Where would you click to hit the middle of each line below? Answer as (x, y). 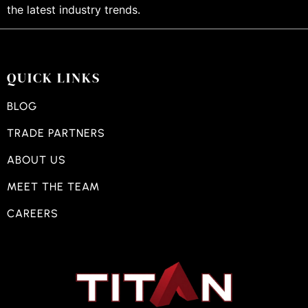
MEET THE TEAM (53, 186)
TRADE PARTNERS (56, 133)
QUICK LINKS (54, 77)
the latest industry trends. (74, 10)
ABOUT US (36, 159)
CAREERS (33, 213)
